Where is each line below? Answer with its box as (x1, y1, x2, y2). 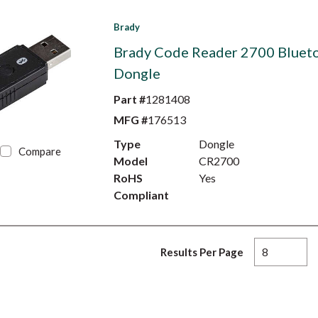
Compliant (113, 188, 169, 202)
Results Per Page (160, 246, 243, 258)
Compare (18, 145, 62, 158)
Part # (113, 92, 146, 106)
